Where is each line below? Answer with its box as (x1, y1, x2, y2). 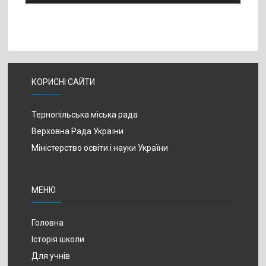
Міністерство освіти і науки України (31, 142, 169, 153)
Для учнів (31, 251, 71, 261)
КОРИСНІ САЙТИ (31, 77, 96, 87)
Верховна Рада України (31, 126, 124, 137)
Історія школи (31, 234, 85, 245)
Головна (31, 217, 64, 228)
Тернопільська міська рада (31, 109, 138, 120)
